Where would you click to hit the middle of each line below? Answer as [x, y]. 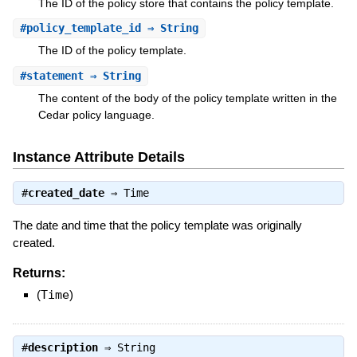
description [63, 347]
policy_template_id [83, 28]
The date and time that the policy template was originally [157, 225]
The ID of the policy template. [112, 51]
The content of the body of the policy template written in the [187, 98]
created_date [66, 192]
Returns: [39, 273]
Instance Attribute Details [98, 157]
